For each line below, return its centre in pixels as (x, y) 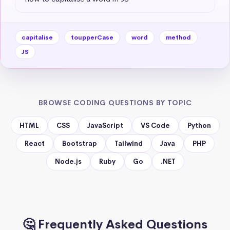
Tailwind (128, 143)
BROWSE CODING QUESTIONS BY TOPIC (115, 102)
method (178, 37)
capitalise (37, 37)
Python (199, 125)
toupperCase (92, 37)
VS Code (155, 125)
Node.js (68, 161)
